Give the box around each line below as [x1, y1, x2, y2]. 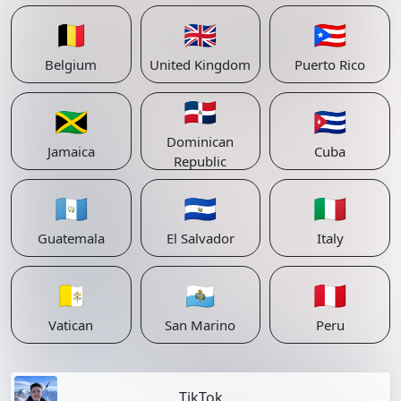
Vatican [48, 315, 94, 334]
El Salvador [166, 228, 235, 247]
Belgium [45, 55, 98, 73]
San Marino [165, 315, 236, 334]
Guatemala [37, 228, 105, 247]
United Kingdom [149, 55, 252, 73]
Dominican [166, 132, 235, 150]
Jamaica [47, 141, 95, 160]
